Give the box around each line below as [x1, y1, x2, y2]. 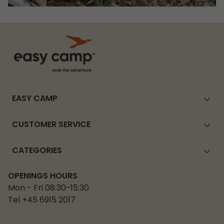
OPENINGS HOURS [8, 169, 77, 183]
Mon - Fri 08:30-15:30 [8, 181, 89, 195]
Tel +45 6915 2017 [8, 193, 75, 207]
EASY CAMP [12, 92, 57, 106]
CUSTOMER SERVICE [12, 118, 90, 132]
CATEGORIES [12, 144, 62, 158]
